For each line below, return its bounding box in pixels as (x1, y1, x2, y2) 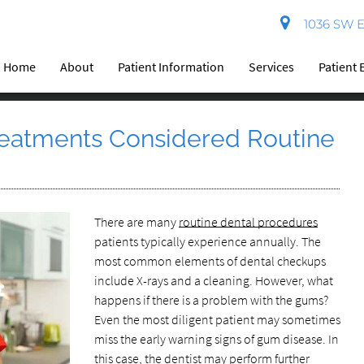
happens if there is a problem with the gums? (93, 292, 328, 308)
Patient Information (118, 58, 225, 75)
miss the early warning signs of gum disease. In (93, 331, 339, 347)
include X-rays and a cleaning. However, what (93, 272, 333, 288)
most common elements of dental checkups (93, 253, 326, 269)
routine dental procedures (178, 214, 318, 230)
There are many (93, 214, 179, 230)
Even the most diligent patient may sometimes (93, 311, 340, 327)
